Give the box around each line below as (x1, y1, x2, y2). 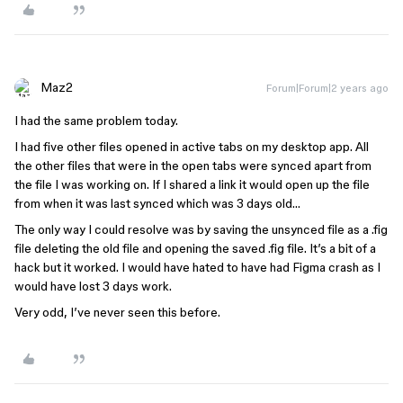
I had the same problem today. (14, 113, 178, 128)
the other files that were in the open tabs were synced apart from (14, 158, 372, 173)
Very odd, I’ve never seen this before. (14, 305, 220, 319)
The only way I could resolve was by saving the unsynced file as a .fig (14, 222, 388, 237)
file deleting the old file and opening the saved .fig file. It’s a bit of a (14, 241, 376, 255)
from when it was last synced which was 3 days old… (14, 196, 300, 210)
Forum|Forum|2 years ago (266, 82, 389, 94)
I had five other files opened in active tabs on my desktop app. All (14, 139, 369, 154)
